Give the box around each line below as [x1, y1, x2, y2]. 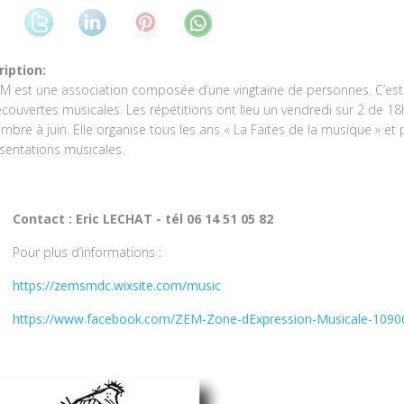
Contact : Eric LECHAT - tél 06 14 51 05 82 [13, 209, 273, 227]
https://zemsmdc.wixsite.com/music [13, 276, 221, 294]
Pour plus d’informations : [13, 243, 161, 261]
